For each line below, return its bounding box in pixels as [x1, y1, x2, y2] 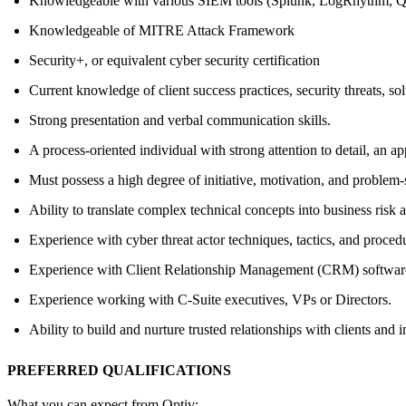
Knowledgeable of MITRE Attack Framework [29, 22, 295, 38]
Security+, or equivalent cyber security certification [29, 52, 320, 68]
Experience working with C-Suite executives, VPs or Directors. [29, 291, 391, 307]
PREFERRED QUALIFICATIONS [7, 362, 231, 378]
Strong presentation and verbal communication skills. [29, 111, 331, 128]
